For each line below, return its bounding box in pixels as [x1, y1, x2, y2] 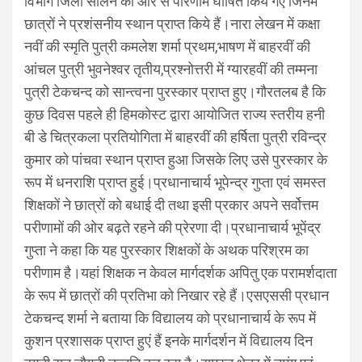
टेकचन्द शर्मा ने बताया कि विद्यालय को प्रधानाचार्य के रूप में [24, 309, 316, 326]
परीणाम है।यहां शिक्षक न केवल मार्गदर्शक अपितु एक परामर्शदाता [24, 263, 337, 281]
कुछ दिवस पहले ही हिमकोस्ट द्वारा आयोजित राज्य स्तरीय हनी [24, 105, 325, 123]
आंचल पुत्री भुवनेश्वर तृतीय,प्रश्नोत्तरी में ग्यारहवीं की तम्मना [24, 60, 318, 78]
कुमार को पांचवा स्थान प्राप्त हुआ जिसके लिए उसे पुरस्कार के [24, 150, 327, 168]
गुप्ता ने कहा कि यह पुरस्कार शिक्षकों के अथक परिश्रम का [24, 241, 309, 259]
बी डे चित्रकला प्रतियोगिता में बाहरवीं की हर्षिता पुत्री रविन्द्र [24, 128, 326, 145]
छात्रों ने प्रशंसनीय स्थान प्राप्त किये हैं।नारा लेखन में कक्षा [24, 15, 320, 32]
